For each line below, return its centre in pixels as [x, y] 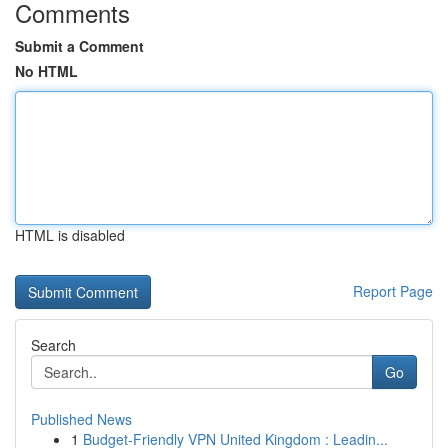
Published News [81, 419]
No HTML [46, 71]
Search [53, 345]
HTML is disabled [70, 235]
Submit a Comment [79, 46]
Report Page [393, 291]
